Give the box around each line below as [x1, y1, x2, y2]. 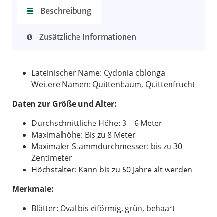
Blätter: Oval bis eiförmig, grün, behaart [31, 202, 175, 214]
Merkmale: [12, 183, 54, 194]
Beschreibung [38, 5, 91, 16]
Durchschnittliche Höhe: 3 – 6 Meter [31, 117, 162, 128]
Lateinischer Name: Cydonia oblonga [31, 67, 165, 78]
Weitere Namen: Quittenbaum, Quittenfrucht [31, 78, 195, 90]
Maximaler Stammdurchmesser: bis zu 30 [31, 140, 182, 152]
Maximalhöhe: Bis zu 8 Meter [31, 129, 136, 140]
